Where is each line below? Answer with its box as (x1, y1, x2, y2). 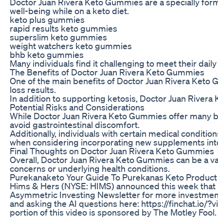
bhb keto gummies (10, 49, 84, 60)
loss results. (10, 84, 56, 95)
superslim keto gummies (10, 31, 107, 42)
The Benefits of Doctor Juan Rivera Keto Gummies (10, 66, 204, 77)
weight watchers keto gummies (10, 40, 132, 51)
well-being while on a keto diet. (10, 5, 129, 16)
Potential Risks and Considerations (10, 101, 145, 112)
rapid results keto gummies (10, 22, 117, 34)
